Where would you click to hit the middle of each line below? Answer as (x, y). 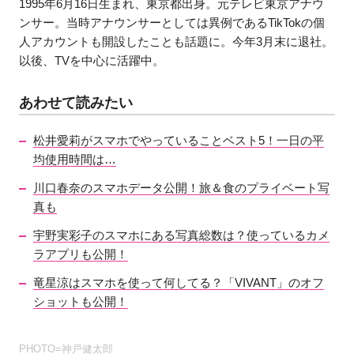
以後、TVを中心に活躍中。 (92, 60)
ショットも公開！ (81, 301)
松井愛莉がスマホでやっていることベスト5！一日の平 (179, 140)
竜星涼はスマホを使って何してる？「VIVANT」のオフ (179, 282)
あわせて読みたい (76, 102)
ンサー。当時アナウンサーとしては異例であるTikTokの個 (172, 22)
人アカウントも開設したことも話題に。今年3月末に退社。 (177, 41)
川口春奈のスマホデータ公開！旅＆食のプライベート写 (182, 187)
